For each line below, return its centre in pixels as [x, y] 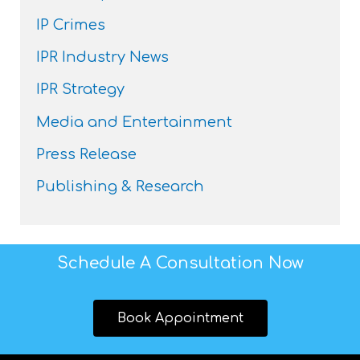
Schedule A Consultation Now [180, 264]
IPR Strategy [81, 90]
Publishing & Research [121, 186]
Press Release [87, 154]
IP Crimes [71, 25]
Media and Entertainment [135, 122]
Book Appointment [180, 319]
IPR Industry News [103, 57]
